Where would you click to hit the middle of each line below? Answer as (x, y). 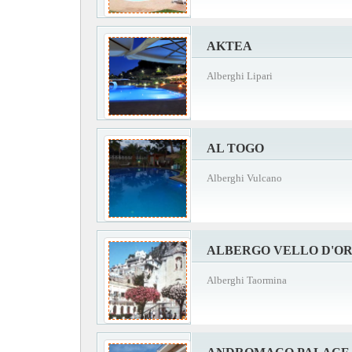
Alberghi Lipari (240, 75)
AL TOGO (235, 148)
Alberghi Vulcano (244, 178)
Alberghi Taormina (247, 280)
